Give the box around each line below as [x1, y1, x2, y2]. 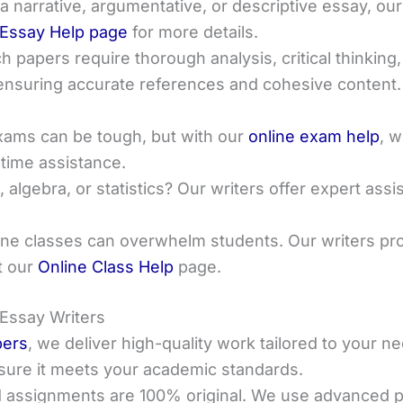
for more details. [128, 22, 258, 41]
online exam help [248, 126, 380, 146]
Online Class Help [38, 256, 174, 276]
